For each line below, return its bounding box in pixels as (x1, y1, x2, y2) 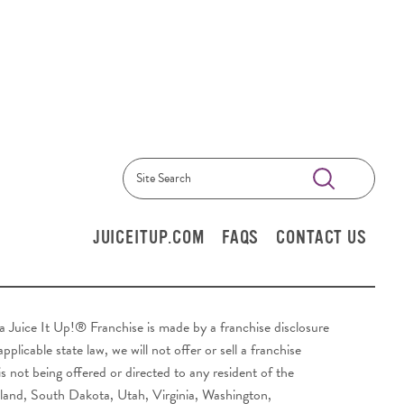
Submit (323, 160, 390, 196)
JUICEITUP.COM (92, 225, 205, 248)
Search (123, 178, 161, 200)
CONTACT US (276, 225, 367, 248)
